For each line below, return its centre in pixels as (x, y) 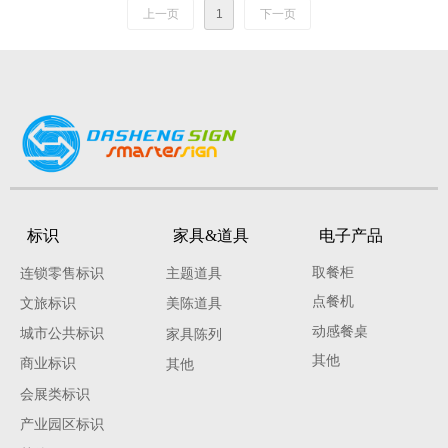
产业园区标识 (62, 424)
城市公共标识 (62, 334)
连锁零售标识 (62, 273)
